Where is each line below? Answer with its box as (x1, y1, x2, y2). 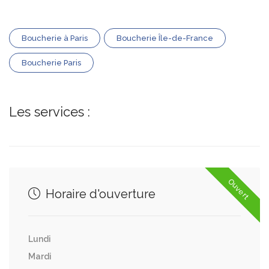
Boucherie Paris (22, 58, 81, 67)
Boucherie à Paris (22, 34, 88, 43)
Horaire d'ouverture (43, 187, 156, 201)
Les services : (9, 104, 90, 119)
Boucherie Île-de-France (116, 34, 213, 43)
